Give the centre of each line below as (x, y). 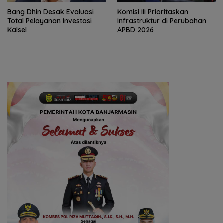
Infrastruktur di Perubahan (162, 21)
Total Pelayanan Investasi (50, 21)
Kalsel (17, 30)
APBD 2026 (136, 30)
